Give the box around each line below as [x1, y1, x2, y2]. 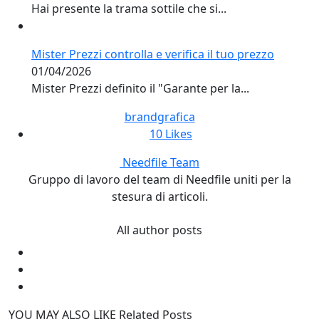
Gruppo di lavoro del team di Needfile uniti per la [28, 171, 291, 187]
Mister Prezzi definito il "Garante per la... [31, 80, 249, 96]
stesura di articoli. [111, 188, 208, 204]
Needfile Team [122, 154, 199, 170]
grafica [157, 108, 195, 125]
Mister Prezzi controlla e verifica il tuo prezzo [31, 46, 274, 62]
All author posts [117, 221, 202, 238]
